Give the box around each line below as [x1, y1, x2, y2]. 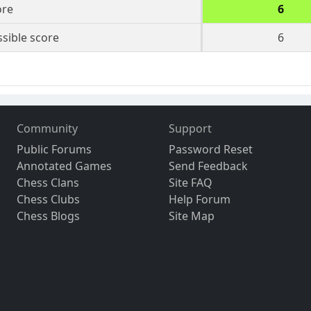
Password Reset [168, 142, 253, 158]
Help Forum [168, 192, 230, 208]
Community [17, 121, 78, 137]
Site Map [168, 208, 215, 224]
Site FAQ [168, 175, 212, 191]
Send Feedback [168, 158, 248, 174]
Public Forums [17, 142, 92, 158]
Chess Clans [17, 175, 80, 191]
